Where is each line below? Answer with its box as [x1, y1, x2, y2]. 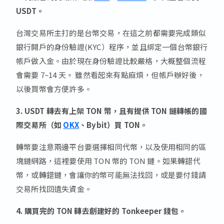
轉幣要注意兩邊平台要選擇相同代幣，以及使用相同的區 [16, 141, 206, 152]
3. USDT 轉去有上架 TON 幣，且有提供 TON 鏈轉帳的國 [16, 105, 207, 116]
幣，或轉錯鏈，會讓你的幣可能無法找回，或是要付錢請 [16, 169, 206, 180]
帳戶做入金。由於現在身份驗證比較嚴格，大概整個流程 [16, 55, 206, 66]
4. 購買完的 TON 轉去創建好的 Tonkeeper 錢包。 [16, 205, 186, 216]
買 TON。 [114, 119, 148, 130]
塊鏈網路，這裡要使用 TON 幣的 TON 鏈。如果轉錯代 [16, 155, 200, 166]
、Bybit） [79, 119, 115, 130]
